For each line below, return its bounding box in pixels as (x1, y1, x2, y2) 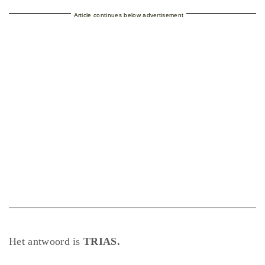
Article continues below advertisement (73, 12, 184, 19)
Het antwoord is (9, 235, 84, 248)
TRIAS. (83, 235, 121, 248)
